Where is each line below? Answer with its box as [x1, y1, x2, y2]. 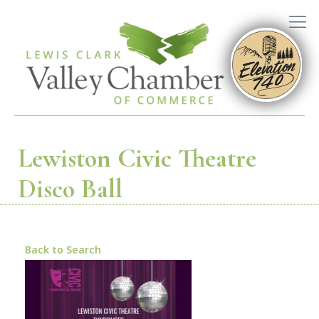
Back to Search [25, 243, 101, 257]
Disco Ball [18, 173, 122, 205]
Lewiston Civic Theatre [18, 142, 256, 174]
